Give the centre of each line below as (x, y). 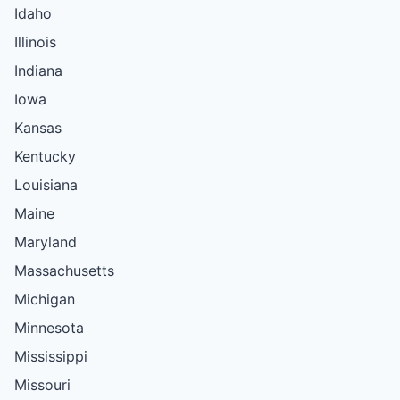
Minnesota (49, 327)
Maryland (46, 242)
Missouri (42, 384)
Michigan (45, 299)
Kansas (38, 127)
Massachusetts (64, 270)
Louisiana (46, 184)
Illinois (35, 42)
